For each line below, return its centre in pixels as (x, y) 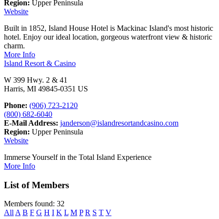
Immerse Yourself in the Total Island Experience (78, 157)
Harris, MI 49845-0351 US (46, 89)
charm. (14, 46)
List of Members (36, 185)
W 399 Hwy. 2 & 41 (36, 80)
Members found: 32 (34, 204)
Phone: (16, 106)
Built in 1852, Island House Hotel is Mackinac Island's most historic (109, 28)
